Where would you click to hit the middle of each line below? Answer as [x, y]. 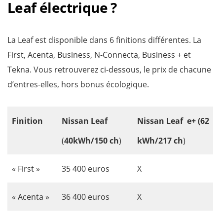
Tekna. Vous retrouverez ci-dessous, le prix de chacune [109, 69]
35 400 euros [86, 168]
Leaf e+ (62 [188, 121]
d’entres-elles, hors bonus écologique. [78, 84]
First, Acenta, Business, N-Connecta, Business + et [99, 55]
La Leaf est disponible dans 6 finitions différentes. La [104, 40]
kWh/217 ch [160, 140]
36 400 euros [86, 197]
